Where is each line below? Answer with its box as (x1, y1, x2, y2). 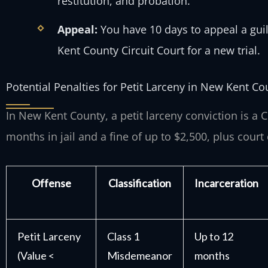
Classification (108, 176, 171, 190)
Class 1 (107, 230, 139, 243)
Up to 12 (194, 230, 233, 243)
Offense (31, 176, 71, 190)
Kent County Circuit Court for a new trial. (57, 42, 261, 57)
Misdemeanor (107, 249, 172, 263)
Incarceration (194, 176, 258, 190)
